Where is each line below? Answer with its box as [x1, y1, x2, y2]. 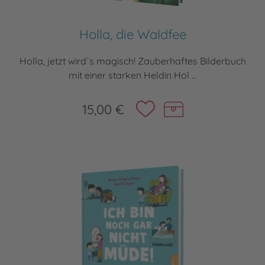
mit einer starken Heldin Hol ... [68, 69, 197, 82]
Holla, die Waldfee [79, 26, 186, 43]
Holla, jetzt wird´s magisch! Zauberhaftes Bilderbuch [19, 55, 246, 67]
